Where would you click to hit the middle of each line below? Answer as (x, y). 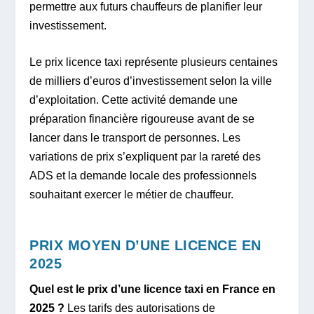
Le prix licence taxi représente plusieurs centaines (154, 62)
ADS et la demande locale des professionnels (143, 176)
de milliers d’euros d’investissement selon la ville (151, 81)
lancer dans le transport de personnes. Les (135, 138)
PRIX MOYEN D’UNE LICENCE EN (145, 245)
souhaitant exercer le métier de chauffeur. (132, 195)
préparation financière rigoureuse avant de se (142, 119)
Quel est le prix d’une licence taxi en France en (153, 289)
